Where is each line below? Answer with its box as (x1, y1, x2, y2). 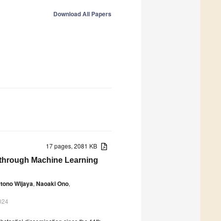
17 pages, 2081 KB (46, 141, 102, 150)
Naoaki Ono (36, 179, 69, 188)
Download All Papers (53, 9, 111, 19)
